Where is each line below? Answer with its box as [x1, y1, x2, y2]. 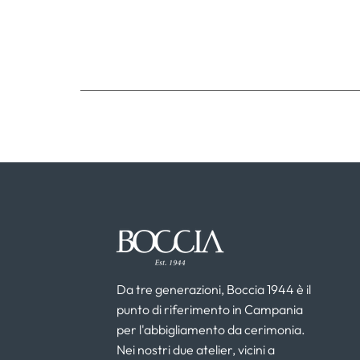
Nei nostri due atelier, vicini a [117, 341, 276, 358]
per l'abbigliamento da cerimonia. [117, 321, 306, 337]
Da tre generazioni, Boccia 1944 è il [117, 280, 312, 297]
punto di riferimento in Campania [117, 301, 304, 317]
